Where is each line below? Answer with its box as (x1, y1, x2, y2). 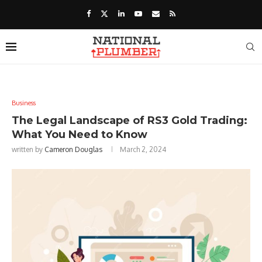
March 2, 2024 (120, 145, 166, 154)
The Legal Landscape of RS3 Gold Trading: (12, 114, 247, 127)
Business (12, 99, 36, 107)
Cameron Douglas (44, 145, 102, 154)
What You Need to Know (12, 128, 147, 141)
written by (12, 145, 44, 154)
